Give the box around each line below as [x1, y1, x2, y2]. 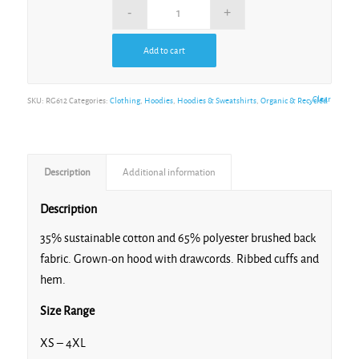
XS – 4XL [39, 336, 86, 349]
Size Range [39, 305, 95, 318]
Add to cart [143, 46, 185, 56]
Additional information [122, 167, 216, 179]
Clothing [109, 96, 140, 106]
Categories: [68, 96, 110, 106]
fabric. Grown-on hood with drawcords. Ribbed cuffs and [39, 252, 319, 265]
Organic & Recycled [260, 96, 328, 106]
